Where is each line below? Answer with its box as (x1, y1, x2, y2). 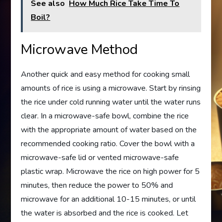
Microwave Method (21, 40, 138, 59)
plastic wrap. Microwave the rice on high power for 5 (21, 166, 200, 177)
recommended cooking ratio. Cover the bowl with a (21, 138, 195, 149)
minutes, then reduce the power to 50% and (21, 180, 173, 191)
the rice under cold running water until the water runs (21, 97, 201, 108)
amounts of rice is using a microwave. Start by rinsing (21, 83, 201, 94)
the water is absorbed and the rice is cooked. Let (21, 208, 189, 219)
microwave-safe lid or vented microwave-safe (21, 152, 179, 163)
